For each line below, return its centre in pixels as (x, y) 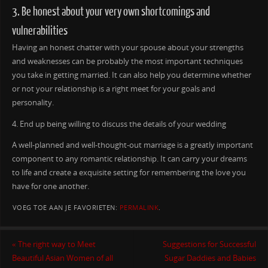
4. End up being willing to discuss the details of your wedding (119, 124)
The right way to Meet (56, 245)
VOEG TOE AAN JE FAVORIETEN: (66, 207)
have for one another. (50, 187)
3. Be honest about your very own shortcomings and (111, 11)
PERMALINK (139, 207)
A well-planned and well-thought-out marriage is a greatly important (132, 145)
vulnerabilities (39, 31)
